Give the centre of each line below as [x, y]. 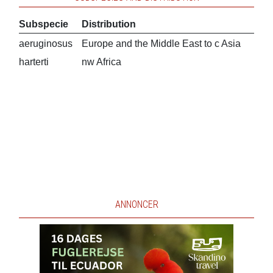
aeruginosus [45, 44]
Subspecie [43, 24]
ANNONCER [136, 204]
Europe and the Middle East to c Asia [161, 44]
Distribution [108, 24]
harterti [34, 62]
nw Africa [101, 62]
